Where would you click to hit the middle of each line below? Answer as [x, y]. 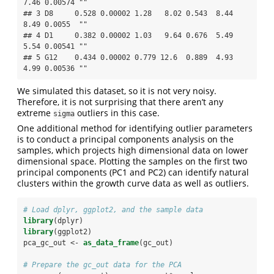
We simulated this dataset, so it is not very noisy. [117, 91]
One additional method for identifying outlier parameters [135, 128]
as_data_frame [111, 243]
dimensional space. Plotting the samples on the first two [132, 161]
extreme [35, 113]
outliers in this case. [117, 113]
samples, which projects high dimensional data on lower [133, 150]
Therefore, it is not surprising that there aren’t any [120, 102]
